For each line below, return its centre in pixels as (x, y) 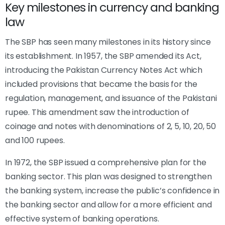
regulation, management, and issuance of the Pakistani (111, 98)
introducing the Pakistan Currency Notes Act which (104, 70)
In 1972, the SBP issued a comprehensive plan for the (106, 162)
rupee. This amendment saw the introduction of (97, 112)
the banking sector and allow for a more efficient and (108, 204)
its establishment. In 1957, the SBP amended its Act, (103, 56)
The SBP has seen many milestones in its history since (108, 42)
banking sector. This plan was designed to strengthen (108, 176)
